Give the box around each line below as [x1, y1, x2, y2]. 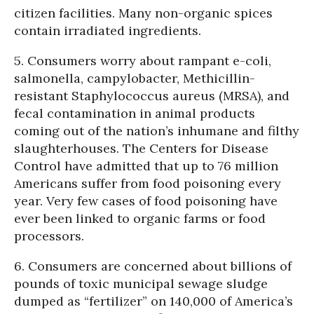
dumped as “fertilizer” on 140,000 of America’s [14, 293, 293, 309]
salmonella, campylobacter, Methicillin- [14, 70, 255, 86]
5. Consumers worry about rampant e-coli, [14, 53, 271, 69]
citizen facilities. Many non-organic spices [14, 5, 273, 21]
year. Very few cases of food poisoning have [14, 193, 278, 209]
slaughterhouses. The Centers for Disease [14, 140, 268, 156]
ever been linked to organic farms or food [14, 210, 266, 226]
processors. [14, 228, 84, 244]
